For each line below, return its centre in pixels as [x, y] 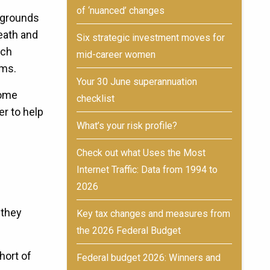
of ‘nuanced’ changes [121, 11]
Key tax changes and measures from [153, 214]
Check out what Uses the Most [141, 153]
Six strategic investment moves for [151, 38]
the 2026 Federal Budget [129, 231]
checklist [96, 99]
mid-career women [116, 55]
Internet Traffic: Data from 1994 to [147, 170]
